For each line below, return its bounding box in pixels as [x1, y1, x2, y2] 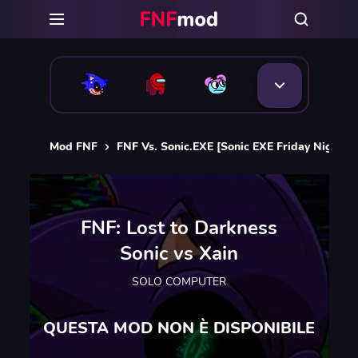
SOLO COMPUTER [132, 273, 226, 289]
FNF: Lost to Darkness [81, 214, 277, 241]
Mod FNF [49, 139, 97, 154]
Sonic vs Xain [120, 240, 238, 266]
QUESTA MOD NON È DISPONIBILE [43, 316, 315, 339]
